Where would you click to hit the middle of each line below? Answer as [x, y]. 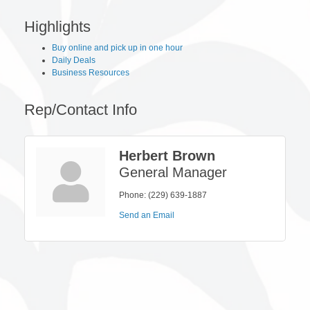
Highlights [57, 26]
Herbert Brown [167, 155]
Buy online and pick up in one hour [117, 47]
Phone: [133, 195]
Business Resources [91, 72]
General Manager [173, 172]
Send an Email [147, 215]
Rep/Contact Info [81, 109]
